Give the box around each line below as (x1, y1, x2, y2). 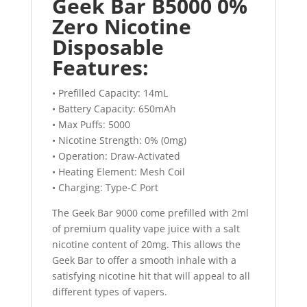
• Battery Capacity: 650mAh (51, 102, 176, 116)
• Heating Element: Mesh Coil (51, 165, 185, 179)
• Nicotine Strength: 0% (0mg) (51, 134, 186, 147)
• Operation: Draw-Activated (51, 149, 180, 163)
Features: (51, 53, 149, 82)
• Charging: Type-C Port (51, 181, 158, 195)
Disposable (51, 33, 164, 62)
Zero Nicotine (51, 12, 191, 41)
